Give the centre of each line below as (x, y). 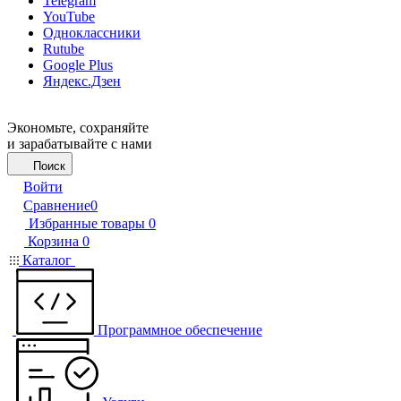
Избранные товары (87, 223)
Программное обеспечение (179, 329)
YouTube (69, 17)
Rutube (64, 49)
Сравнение (57, 205)
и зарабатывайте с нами (80, 144)
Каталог (47, 260)
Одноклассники (92, 33)
